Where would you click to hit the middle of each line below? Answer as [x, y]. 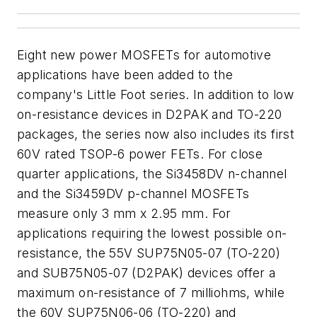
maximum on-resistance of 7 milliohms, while [151, 293]
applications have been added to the [125, 75]
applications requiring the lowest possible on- [152, 233]
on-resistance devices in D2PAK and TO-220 [150, 114]
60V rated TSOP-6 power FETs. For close [140, 154]
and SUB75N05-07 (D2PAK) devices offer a [146, 273]
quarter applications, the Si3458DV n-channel [152, 174]
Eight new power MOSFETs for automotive [144, 55]
